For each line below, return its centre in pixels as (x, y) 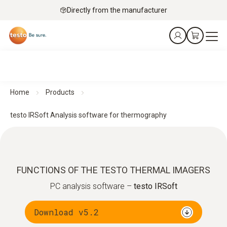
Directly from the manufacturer (117, 10)
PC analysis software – (92, 186)
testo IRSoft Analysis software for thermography (88, 115)
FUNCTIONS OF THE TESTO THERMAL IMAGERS (113, 170)
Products (60, 92)
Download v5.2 (66, 212)
